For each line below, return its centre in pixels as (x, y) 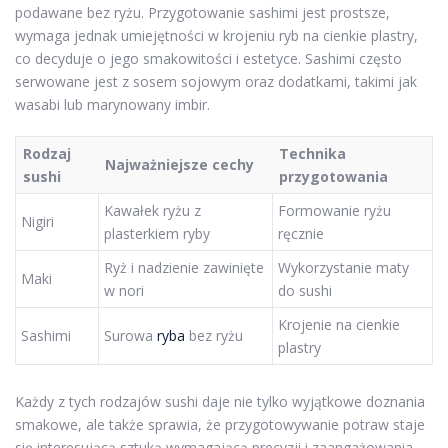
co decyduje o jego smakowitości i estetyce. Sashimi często (208, 59)
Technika (312, 154)
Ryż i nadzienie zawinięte (184, 268)
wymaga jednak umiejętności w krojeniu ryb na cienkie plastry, (216, 36)
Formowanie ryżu (334, 211)
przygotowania (333, 177)
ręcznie (301, 234)
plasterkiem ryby (157, 234)
